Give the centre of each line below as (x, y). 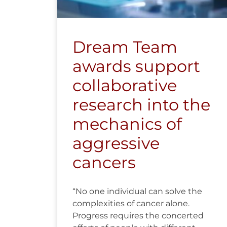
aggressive (116, 143)
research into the (141, 104)
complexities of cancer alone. (131, 203)
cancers (104, 162)
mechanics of (127, 124)
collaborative (125, 85)
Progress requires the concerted (138, 215)
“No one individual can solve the (137, 191)
